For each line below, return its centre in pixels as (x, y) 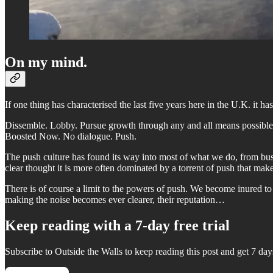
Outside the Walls (89, 251)
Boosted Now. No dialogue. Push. (71, 136)
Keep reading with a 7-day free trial (117, 226)
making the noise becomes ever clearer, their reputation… (115, 200)
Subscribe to (30, 251)
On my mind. (46, 62)
